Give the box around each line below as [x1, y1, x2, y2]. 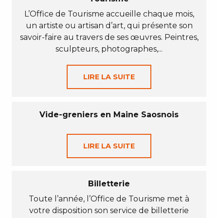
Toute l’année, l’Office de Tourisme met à [29, 194, 189, 203]
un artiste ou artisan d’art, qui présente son [25, 21, 193, 30]
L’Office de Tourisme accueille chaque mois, [24, 9, 194, 18]
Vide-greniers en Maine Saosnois [39, 110, 179, 119]
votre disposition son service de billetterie [29, 206, 189, 215]
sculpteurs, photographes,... [55, 44, 163, 54]
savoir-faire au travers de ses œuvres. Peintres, [19, 33, 199, 42]
